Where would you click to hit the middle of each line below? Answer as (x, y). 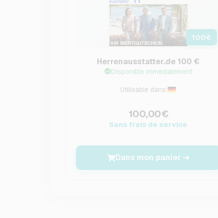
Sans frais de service (148, 124)
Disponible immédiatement (151, 72)
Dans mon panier (148, 157)
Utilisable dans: (144, 90)
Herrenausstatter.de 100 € (148, 62)
